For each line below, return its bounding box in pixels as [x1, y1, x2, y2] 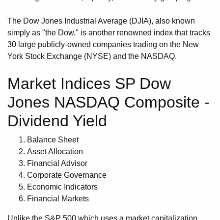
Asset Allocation [27, 147, 83, 156]
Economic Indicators [27, 183, 98, 192]
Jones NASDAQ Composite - [7, 93, 210, 111]
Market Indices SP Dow [7, 75, 171, 93]
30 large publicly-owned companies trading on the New [7, 40, 199, 49]
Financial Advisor [27, 159, 87, 168]
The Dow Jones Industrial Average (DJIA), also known [7, 17, 195, 26]
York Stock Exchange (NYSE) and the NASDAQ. [7, 52, 177, 61]
